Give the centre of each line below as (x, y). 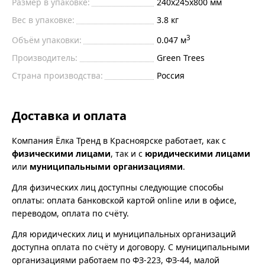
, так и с (128, 153)
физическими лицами (61, 153)
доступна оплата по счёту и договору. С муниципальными (131, 247)
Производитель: (45, 57)
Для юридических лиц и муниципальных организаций (124, 234)
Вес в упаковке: (43, 20)
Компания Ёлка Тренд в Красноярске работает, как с (119, 140)
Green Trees (180, 57)
